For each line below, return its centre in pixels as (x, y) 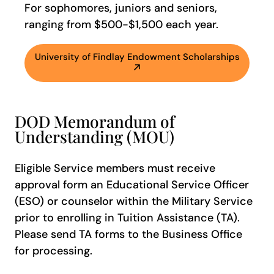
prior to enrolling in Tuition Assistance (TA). (127, 217)
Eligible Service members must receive (115, 168)
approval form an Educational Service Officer (132, 184)
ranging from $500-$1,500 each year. (121, 24)
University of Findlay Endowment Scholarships (137, 57)
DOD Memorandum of (95, 121)
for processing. (54, 250)
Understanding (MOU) (94, 136)
